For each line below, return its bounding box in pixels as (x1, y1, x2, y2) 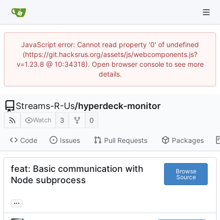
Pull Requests (104, 136, 147, 144)
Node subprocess (11, 175, 86, 186)
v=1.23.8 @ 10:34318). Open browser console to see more (16, 60, 204, 68)
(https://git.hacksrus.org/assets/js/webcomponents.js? (23, 50, 197, 58)
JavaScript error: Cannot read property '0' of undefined (21, 40, 199, 49)
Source (176, 173, 196, 181)
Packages (171, 136, 204, 144)
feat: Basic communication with (11, 164, 143, 174)
